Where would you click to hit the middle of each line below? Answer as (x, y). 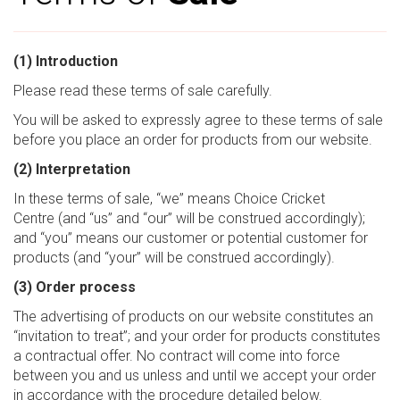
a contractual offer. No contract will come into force (177, 356)
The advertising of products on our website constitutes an (193, 317)
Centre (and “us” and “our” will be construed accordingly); (189, 218)
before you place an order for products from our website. (193, 140)
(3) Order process (75, 287)
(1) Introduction (66, 61)
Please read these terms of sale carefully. (143, 91)
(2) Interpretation (72, 169)
